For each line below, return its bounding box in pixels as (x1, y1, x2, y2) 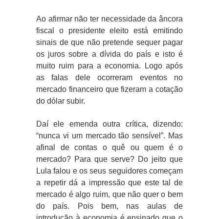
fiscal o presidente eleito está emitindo (36, 26, 183, 35)
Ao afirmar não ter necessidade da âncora (36, 15, 183, 23)
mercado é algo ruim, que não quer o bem (36, 190, 183, 199)
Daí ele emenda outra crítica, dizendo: (36, 120, 183, 129)
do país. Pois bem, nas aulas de (36, 202, 183, 211)
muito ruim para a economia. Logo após (36, 62, 183, 70)
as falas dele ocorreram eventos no (36, 73, 183, 82)
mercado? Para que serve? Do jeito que (36, 155, 183, 164)
